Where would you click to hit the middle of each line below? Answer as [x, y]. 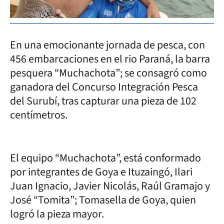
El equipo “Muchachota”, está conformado [105, 158]
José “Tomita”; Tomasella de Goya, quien [103, 200]
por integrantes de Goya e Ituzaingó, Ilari [101, 172]
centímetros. [39, 115]
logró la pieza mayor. [57, 214]
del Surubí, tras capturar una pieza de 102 [103, 101]
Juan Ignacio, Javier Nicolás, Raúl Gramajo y [110, 186]
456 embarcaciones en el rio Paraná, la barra [110, 59]
